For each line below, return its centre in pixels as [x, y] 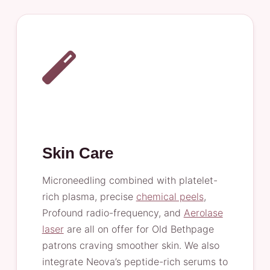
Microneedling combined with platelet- [130, 180]
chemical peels [170, 196]
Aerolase [203, 213]
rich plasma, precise [89, 196]
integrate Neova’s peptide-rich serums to [135, 262]
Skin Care [77, 153]
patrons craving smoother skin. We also [130, 245]
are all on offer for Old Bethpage [139, 229]
